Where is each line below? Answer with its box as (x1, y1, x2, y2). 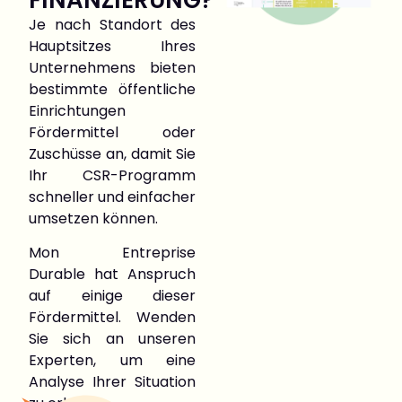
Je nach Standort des (29, 13, 197, 35)
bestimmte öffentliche (29, 78, 197, 100)
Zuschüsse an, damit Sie (29, 143, 197, 164)
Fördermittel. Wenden (29, 306, 197, 328)
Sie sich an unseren (29, 328, 197, 349)
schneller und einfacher (29, 186, 197, 207)
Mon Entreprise (29, 241, 197, 263)
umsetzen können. (29, 207, 158, 229)
